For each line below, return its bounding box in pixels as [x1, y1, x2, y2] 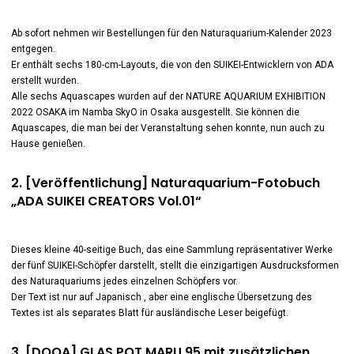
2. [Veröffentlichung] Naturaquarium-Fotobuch [10, 174, 320, 192]
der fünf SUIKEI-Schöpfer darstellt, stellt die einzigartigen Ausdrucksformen [10, 260, 339, 271]
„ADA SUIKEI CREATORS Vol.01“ [10, 192, 201, 210]
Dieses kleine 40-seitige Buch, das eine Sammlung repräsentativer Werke [10, 244, 333, 255]
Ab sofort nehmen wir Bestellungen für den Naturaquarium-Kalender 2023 [10, 28, 332, 39]
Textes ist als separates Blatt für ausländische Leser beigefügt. [10, 307, 288, 318]
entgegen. [10, 43, 55, 55]
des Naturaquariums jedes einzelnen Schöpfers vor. [10, 276, 238, 287]
